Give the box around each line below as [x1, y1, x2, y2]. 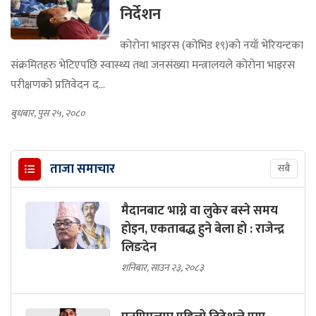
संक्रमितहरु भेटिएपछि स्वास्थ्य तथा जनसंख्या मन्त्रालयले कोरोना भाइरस [11, 55, 295, 75]
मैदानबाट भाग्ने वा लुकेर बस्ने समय [121, 200, 278, 221]
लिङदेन [121, 236, 157, 258]
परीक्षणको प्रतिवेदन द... [11, 75, 105, 95]
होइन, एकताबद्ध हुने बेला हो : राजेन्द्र [121, 218, 284, 240]
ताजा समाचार [50, 158, 115, 180]
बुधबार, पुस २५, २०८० [11, 104, 85, 121]
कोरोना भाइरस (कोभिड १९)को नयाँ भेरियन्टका [120, 35, 303, 55]
